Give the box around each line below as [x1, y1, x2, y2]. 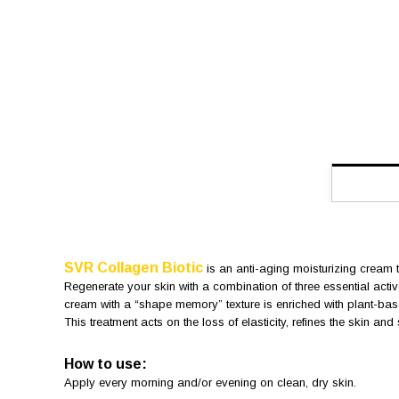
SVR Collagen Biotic [64, 260, 203, 276]
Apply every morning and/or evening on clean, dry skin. [64, 376, 356, 390]
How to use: [64, 356, 147, 372]
